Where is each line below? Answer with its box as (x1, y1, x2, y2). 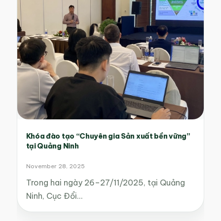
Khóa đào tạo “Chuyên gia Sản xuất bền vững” (26, 132, 190, 141)
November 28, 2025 (26, 162, 85, 170)
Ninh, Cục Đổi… (26, 191, 82, 201)
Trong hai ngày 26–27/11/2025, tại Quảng (26, 178, 185, 188)
